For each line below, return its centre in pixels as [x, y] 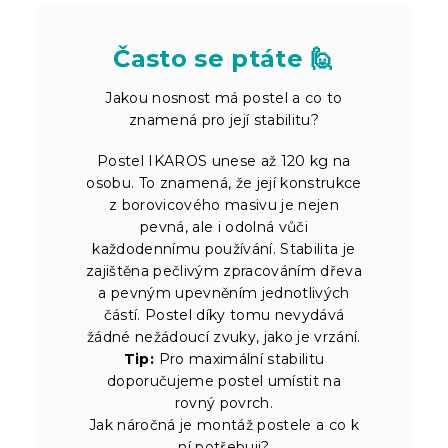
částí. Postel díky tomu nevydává [224, 314]
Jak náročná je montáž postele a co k [224, 424]
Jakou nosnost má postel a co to [224, 97]
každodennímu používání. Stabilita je [224, 248]
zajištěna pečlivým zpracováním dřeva [224, 270]
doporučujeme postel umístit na [224, 380]
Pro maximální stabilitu [239, 358]
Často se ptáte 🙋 [224, 58]
